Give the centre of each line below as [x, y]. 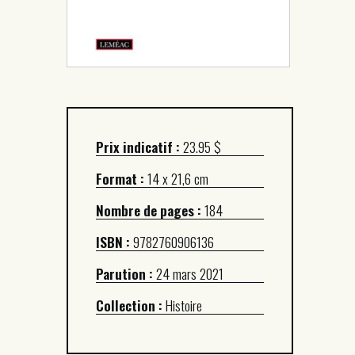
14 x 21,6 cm [178, 178]
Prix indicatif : [138, 146]
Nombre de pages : [149, 210]
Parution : [126, 273]
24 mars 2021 [190, 273]
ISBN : [113, 241]
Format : [122, 178]
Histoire [182, 305]
